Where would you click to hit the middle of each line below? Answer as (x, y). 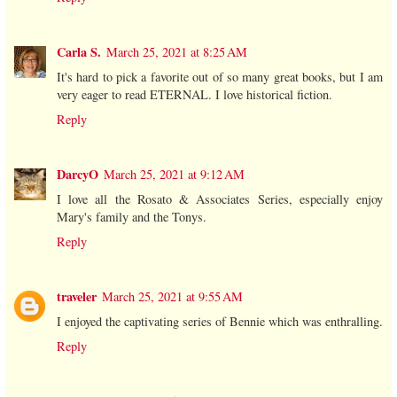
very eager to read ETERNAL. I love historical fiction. (195, 95)
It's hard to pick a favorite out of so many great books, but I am (220, 77)
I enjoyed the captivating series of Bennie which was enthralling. (220, 322)
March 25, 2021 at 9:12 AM (174, 175)
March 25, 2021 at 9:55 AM (172, 297)
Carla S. (79, 52)
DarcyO (78, 175)
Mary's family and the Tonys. (132, 217)
